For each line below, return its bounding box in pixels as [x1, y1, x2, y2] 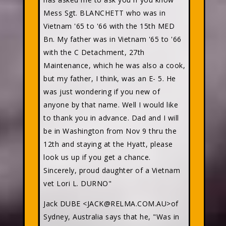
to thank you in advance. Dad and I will [43, 113, 179, 123]
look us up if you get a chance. [43, 152, 151, 162]
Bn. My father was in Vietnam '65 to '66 [43, 34, 182, 44]
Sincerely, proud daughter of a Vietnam [43, 165, 180, 175]
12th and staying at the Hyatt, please [43, 139, 173, 149]
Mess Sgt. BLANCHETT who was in [43, 8, 165, 18]
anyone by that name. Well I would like [43, 100, 178, 109]
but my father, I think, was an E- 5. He [43, 74, 176, 83]
